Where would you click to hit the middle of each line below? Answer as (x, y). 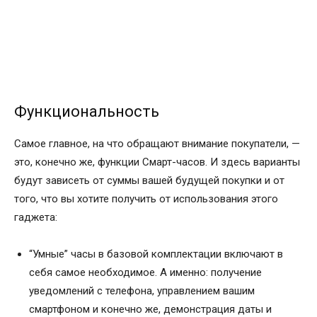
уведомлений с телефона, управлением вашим (142, 291)
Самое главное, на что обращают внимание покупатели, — (157, 144)
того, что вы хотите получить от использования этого (146, 199)
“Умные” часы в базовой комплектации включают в (156, 254)
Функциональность (87, 112)
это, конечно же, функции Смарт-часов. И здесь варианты (157, 162)
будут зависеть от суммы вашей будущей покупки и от (149, 181)
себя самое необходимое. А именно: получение (145, 273)
